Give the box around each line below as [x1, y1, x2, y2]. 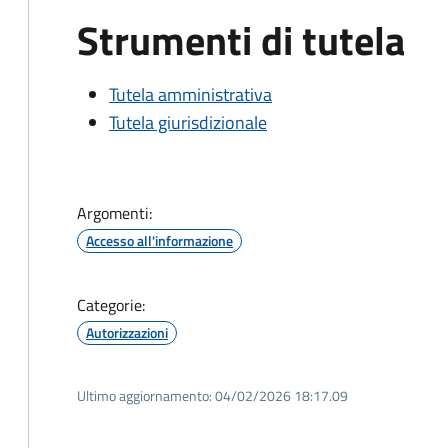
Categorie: [77, 293, 145, 317]
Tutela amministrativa [109, 81, 272, 108]
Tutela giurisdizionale [109, 109, 267, 136]
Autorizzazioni [86, 322, 168, 343]
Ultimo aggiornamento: [77, 385, 212, 406]
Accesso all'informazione [86, 230, 233, 251]
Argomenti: [77, 201, 152, 225]
